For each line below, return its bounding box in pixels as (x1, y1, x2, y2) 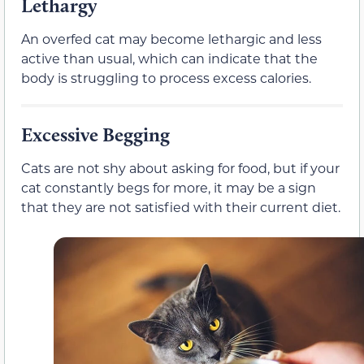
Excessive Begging (21, 122, 170, 146)
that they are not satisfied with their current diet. (21, 197, 340, 215)
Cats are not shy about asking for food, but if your (21, 158, 340, 176)
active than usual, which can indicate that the (21, 49, 318, 67)
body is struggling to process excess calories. (21, 68, 311, 86)
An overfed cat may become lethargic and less (21, 29, 322, 47)
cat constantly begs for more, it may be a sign (21, 178, 316, 196)
